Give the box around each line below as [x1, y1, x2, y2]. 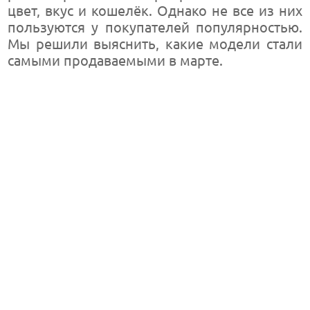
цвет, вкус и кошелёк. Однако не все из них [8, 3, 302, 19]
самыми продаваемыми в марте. [8, 53, 224, 69]
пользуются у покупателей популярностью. [8, 19, 302, 35]
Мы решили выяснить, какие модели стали [8, 36, 302, 52]
